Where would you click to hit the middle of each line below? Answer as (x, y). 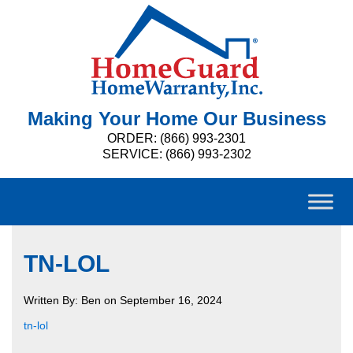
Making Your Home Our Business (176, 119)
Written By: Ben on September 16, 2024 (123, 300)
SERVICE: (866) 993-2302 (176, 154)
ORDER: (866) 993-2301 (176, 138)
